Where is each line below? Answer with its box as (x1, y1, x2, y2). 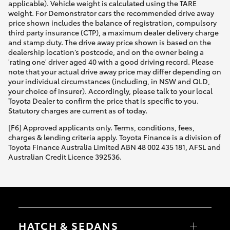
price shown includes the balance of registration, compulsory (8, 17, 217, 28)
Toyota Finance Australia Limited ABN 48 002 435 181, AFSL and (8, 141, 221, 152)
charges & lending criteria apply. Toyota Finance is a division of (8, 131, 221, 142)
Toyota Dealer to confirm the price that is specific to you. (8, 95, 199, 106)
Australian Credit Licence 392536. (8, 151, 122, 162)
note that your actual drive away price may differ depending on (8, 66, 221, 76)
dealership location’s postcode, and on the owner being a (8, 46, 204, 57)
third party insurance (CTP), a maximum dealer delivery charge (8, 27, 219, 37)
